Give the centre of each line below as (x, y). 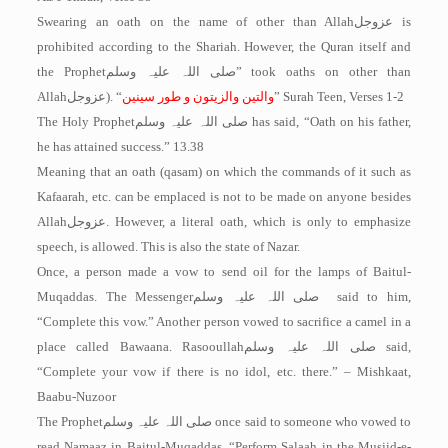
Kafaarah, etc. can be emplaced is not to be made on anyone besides (224, 196)
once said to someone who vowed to (312, 421)
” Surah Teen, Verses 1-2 (338, 96)
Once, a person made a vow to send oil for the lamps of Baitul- (224, 271)
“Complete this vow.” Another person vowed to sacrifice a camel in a (224, 321)
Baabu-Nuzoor (76, 396)
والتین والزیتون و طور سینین (197, 96)
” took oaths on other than (323, 71)
